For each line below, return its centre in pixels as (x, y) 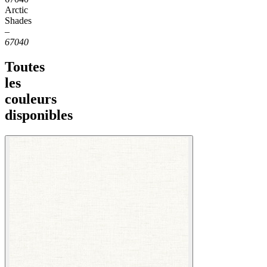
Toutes (25, 67)
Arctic (16, 10)
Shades (18, 20)
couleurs (31, 99)
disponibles (39, 115)
